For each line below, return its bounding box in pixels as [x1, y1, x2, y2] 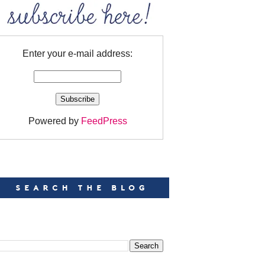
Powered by [28, 115, 81, 126]
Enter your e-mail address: [22, 48, 132, 59]
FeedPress [80, 115, 127, 126]
